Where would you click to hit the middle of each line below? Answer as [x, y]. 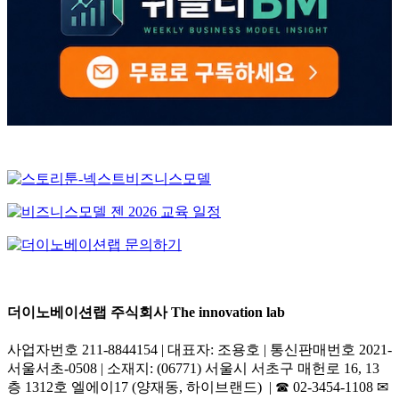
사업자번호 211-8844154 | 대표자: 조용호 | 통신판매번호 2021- [199, 350]
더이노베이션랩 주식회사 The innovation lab [146, 312]
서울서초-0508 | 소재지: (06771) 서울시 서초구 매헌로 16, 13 [193, 369]
